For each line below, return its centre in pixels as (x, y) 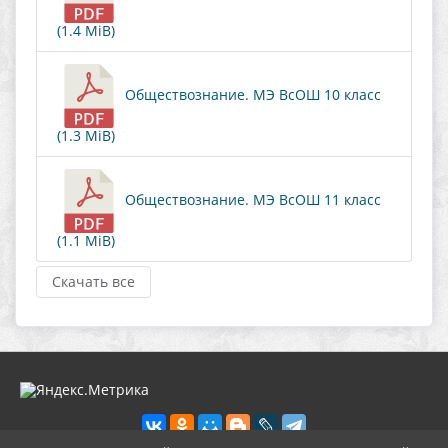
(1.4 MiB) (86, 30)
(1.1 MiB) (86, 240)
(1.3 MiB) (86, 135)
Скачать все (93, 281)
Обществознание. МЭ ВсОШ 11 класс (251, 199)
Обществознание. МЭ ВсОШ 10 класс (251, 94)
